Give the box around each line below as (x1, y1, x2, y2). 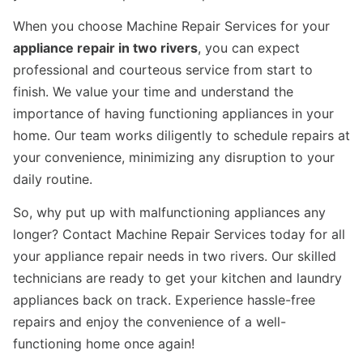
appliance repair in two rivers (13, 40, 198, 57)
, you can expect (198, 40, 300, 57)
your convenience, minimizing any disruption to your (13, 149, 335, 166)
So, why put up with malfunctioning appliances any (13, 204, 326, 221)
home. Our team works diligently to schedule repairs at (13, 127, 350, 144)
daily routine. (13, 171, 92, 188)
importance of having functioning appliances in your (13, 105, 334, 122)
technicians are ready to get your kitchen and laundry (13, 270, 342, 287)
